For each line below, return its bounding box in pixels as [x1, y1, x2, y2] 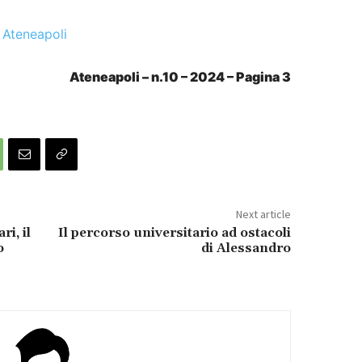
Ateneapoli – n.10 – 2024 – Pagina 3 [69, 68, 291, 85]
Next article [235, 206, 291, 221]
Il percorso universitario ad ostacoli [57, 224, 291, 241]
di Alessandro [200, 239, 291, 256]
